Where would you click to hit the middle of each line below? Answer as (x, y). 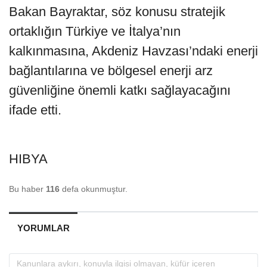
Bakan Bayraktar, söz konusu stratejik (117, 11)
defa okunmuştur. (94, 189)
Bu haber (27, 189)
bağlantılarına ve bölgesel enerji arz (111, 70)
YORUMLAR (43, 228)
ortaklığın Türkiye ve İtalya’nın (95, 31)
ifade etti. (35, 110)
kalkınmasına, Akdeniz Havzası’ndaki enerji (133, 51)
